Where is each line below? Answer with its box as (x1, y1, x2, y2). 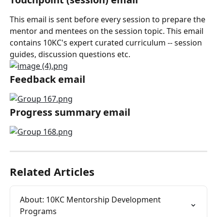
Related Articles (10, 164, 94, 179)
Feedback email (10, 73, 85, 86)
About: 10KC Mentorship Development (20, 194, 163, 205)
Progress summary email (10, 106, 130, 119)
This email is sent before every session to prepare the (10, 14, 207, 25)
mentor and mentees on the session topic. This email (10, 25, 205, 36)
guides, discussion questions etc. (10, 48, 130, 60)
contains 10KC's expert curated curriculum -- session (10, 37, 204, 48)
